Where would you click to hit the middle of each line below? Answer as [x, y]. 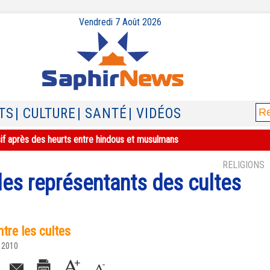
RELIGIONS [243, 165]
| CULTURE [46, 114]
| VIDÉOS [155, 114]
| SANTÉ [102, 114]
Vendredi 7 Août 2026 [120, 22]
